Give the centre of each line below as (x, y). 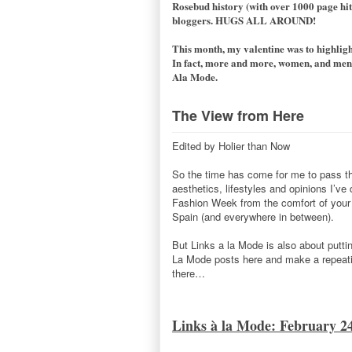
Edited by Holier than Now (231, 145)
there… (189, 273)
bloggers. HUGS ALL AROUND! (244, 20)
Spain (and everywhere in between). (253, 216)
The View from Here (238, 115)
